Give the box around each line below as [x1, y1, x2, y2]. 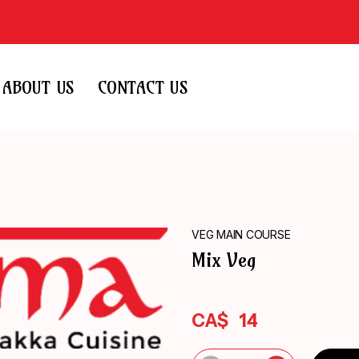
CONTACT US [98, 76, 188, 99]
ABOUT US [2, 76, 74, 99]
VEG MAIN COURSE [192, 228, 291, 242]
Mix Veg [192, 248, 256, 272]
